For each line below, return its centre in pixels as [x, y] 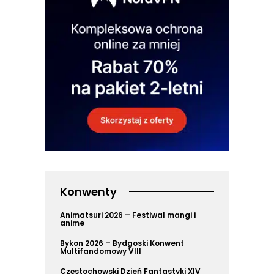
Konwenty [88, 191]
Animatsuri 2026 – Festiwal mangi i [128, 215]
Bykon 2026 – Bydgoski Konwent [122, 243]
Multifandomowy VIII [101, 251]
